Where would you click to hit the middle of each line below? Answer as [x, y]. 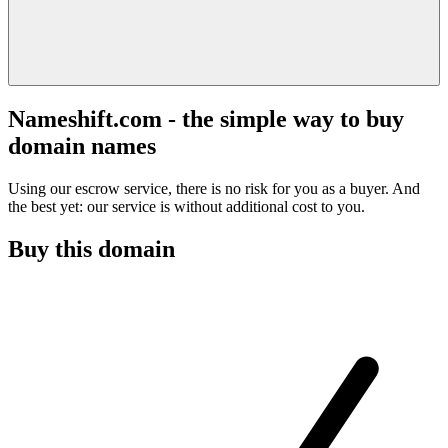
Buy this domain [91, 248]
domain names [82, 145]
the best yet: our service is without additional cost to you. [186, 206]
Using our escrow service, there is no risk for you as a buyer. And [214, 188]
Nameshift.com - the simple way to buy [206, 118]
